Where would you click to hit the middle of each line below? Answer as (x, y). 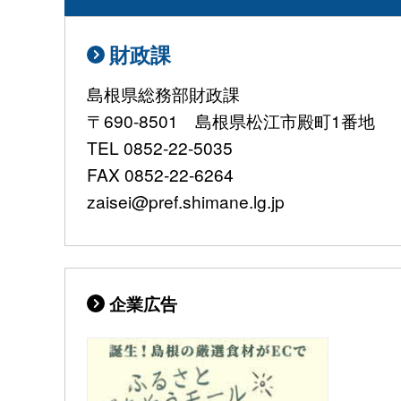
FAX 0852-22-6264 (160, 175)
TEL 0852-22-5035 (160, 148)
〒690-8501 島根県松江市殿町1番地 (231, 121)
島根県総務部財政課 (163, 94)
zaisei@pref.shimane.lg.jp (186, 201)
